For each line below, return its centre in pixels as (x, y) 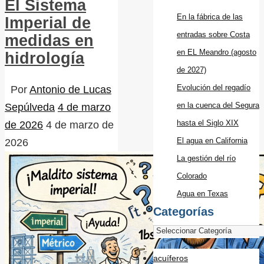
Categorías (184, 211)
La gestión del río (206, 158)
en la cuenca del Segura (218, 105)
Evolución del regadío (214, 87)
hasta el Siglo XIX (208, 123)
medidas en (49, 41)
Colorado (192, 176)
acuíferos (171, 258)
